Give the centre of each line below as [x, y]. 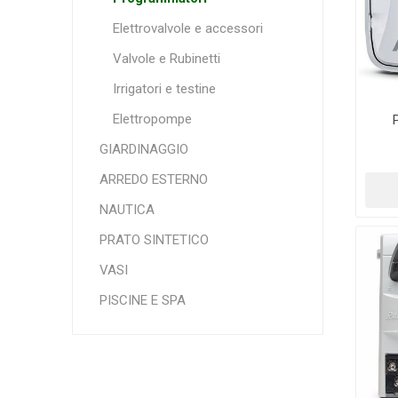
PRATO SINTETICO [154, 240]
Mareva [229, 66]
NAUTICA [127, 210]
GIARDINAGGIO [143, 149]
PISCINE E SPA [142, 300]
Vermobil [334, 222]
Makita [124, 66]
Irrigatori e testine [164, 89]
